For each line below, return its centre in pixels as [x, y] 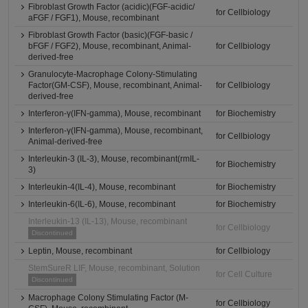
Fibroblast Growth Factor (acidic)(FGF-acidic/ [112, 7]
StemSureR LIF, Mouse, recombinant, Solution [114, 268]
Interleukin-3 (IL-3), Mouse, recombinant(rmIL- [114, 159]
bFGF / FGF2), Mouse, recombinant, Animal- [110, 46]
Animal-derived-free [66, 142]
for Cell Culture [244, 274]
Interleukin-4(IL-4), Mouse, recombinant [102, 187]
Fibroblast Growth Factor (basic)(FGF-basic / [111, 35]
